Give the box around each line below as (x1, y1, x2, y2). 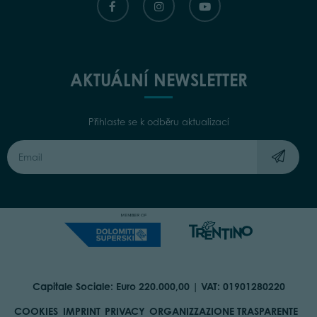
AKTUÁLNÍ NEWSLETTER (69, 69, 248, 91)
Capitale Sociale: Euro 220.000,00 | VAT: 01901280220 (32, 280, 285, 293)
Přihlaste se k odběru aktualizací (88, 117, 229, 128)
